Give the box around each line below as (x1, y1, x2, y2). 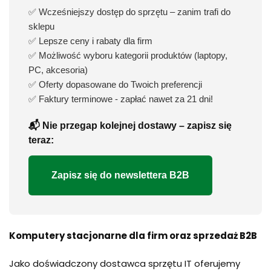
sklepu (28, 21, 54, 31)
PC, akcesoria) (28, 64, 88, 75)
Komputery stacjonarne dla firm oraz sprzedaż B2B (9, 229, 257, 242)
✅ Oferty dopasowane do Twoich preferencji (28, 79, 202, 90)
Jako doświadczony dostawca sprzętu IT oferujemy (9, 256, 240, 270)
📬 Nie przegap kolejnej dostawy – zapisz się (28, 120, 232, 131)
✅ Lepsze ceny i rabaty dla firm (28, 35, 152, 46)
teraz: (28, 134, 54, 145)
